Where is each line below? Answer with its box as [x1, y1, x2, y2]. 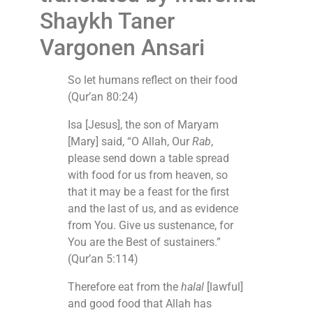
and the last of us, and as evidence [67, 202, 238, 216]
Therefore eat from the [67, 280, 181, 294]
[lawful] [206, 280, 243, 294]
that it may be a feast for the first [67, 185, 229, 199]
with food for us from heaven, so [67, 168, 228, 182]
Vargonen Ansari [39, 34, 205, 61]
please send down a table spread [67, 152, 229, 166]
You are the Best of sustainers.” [67, 235, 221, 249]
